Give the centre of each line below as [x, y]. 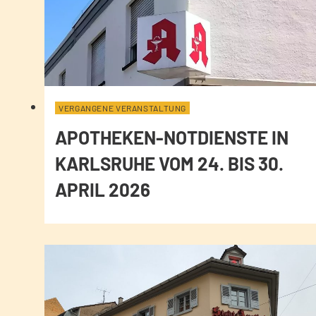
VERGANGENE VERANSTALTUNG [123, 108]
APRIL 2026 [103, 190]
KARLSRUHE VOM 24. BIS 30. [169, 164]
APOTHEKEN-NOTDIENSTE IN [172, 138]
